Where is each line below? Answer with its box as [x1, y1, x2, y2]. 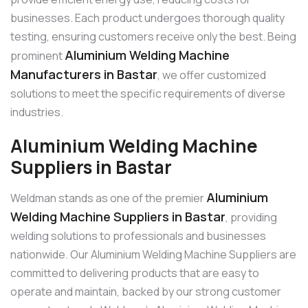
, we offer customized [157, 67, 266, 82]
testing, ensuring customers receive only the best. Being [10, 28, 296, 44]
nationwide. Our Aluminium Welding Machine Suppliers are [10, 247, 296, 263]
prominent [10, 47, 65, 63]
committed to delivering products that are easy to [10, 265, 259, 281]
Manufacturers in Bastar [10, 65, 157, 82]
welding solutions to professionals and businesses [10, 228, 266, 244]
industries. [10, 104, 63, 120]
